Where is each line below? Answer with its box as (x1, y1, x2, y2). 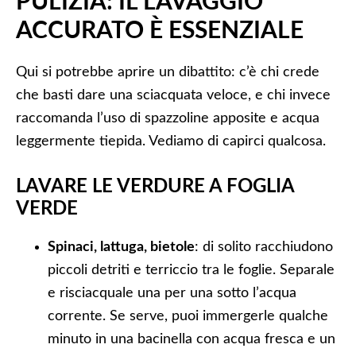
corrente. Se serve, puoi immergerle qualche (48, 309, 328, 323)
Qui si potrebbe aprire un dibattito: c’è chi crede (16, 65, 319, 79)
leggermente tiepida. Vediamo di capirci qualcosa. (16, 134, 326, 149)
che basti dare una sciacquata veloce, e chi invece (16, 88, 331, 103)
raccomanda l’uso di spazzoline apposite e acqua (16, 111, 319, 126)
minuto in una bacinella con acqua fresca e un (48, 332, 335, 346)
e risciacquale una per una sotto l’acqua (48, 286, 296, 300)
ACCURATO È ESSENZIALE (16, 19, 304, 43)
